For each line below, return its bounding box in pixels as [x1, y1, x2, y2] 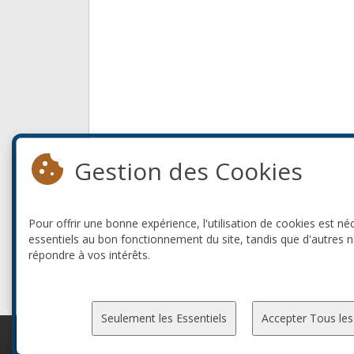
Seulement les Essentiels [100, 311, 227, 326]
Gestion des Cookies [74, 155, 303, 187]
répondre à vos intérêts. [28, 247, 150, 262]
